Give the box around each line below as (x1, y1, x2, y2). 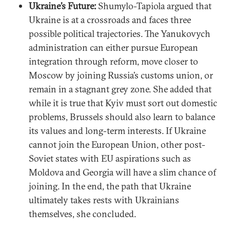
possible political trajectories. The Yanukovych (29, 27, 210, 40)
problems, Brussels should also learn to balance (29, 110, 215, 123)
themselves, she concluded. (29, 207, 136, 220)
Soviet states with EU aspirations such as (29, 152, 191, 164)
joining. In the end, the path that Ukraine (29, 180, 191, 192)
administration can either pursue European (29, 41, 198, 53)
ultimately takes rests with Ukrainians (29, 194, 179, 206)
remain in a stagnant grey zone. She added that (29, 83, 212, 95)
